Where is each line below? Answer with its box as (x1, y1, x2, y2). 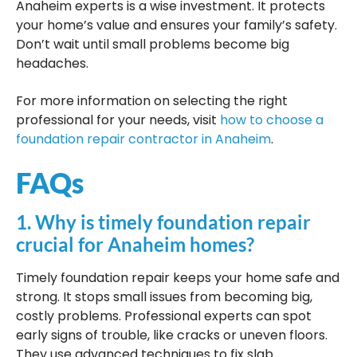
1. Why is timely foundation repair (16, 210, 311, 234)
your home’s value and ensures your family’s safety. (16, 16, 337, 35)
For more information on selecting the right (16, 91, 288, 110)
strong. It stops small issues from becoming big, (16, 288, 312, 307)
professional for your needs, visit (16, 110, 220, 129)
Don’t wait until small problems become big (16, 35, 289, 54)
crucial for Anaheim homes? (16, 233, 254, 257)
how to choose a (220, 110, 324, 129)
